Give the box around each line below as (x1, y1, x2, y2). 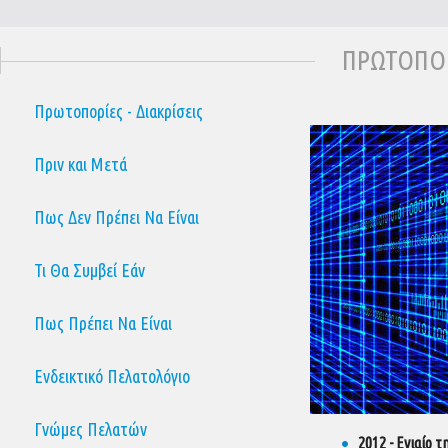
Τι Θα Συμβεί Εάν (34, 260, 145, 280)
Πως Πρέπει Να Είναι (34, 313, 172, 333)
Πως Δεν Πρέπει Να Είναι (34, 207, 199, 227)
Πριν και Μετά (34, 154, 127, 174)
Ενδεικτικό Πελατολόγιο (34, 366, 190, 386)
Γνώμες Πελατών (34, 419, 147, 439)
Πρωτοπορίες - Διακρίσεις (34, 101, 203, 121)
